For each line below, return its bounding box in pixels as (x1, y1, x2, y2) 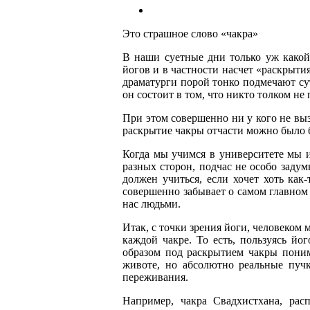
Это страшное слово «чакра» (122, 27, 258, 39)
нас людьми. (122, 197, 181, 210)
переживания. (122, 271, 188, 283)
